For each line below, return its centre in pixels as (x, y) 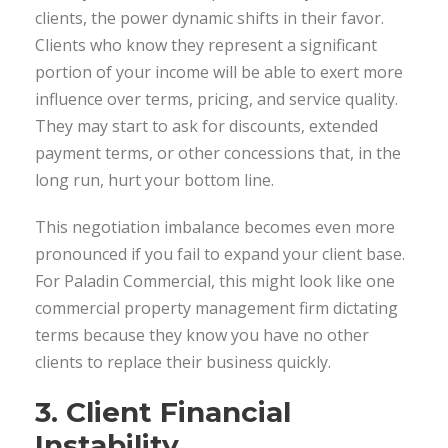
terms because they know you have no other (202, 334)
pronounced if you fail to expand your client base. (220, 253)
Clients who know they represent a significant (206, 44)
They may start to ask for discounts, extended (206, 125)
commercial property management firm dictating (216, 307)
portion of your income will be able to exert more (219, 71)
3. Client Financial (163, 411)
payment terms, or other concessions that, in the (218, 152)
